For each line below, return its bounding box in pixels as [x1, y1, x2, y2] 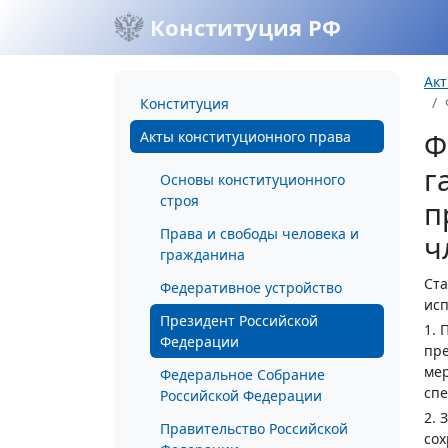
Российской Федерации [160, 386, 322, 405]
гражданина [160, 245, 245, 264]
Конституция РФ [144, 12, 341, 42]
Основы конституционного [160, 170, 345, 189]
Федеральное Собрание [160, 365, 325, 384]
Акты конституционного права [140, 127, 351, 146]
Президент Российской [160, 311, 318, 330]
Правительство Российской [160, 419, 348, 438]
